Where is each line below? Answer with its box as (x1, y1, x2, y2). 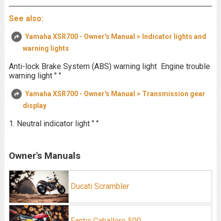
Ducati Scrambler (68, 182, 129, 191)
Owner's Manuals (8, 150, 80, 161)
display (22, 102, 46, 110)
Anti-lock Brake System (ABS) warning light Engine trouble (8, 62, 210, 71)
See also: (8, 14, 43, 23)
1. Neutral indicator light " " (8, 119, 99, 128)
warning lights (22, 44, 69, 52)
